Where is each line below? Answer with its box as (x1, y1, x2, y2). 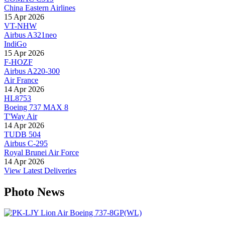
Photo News (4, 185, 64, 198)
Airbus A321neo (4, 30, 57, 39)
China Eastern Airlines (4, 3, 75, 12)
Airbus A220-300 (4, 66, 60, 75)
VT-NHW (4, 21, 37, 30)
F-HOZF (4, 57, 33, 66)
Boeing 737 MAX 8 (4, 102, 68, 111)
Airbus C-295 (4, 139, 48, 148)
